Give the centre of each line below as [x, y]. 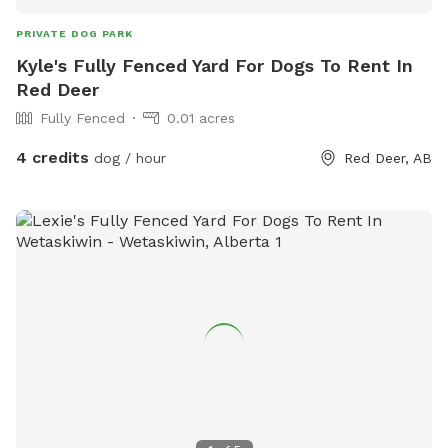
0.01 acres [201, 118]
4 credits [52, 158]
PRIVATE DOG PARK [74, 34]
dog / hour [127, 158]
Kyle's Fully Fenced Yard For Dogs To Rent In [214, 66]
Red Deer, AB [388, 158]
